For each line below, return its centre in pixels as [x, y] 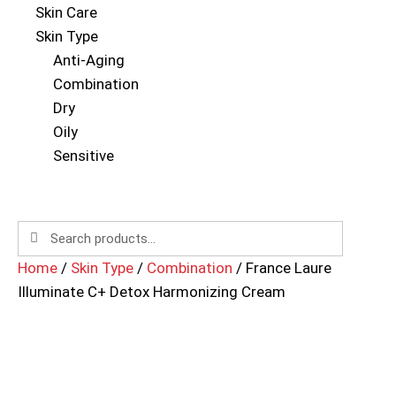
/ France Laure [282, 267]
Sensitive [84, 155]
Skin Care [66, 12]
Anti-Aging [89, 60]
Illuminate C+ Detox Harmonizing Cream [152, 291]
